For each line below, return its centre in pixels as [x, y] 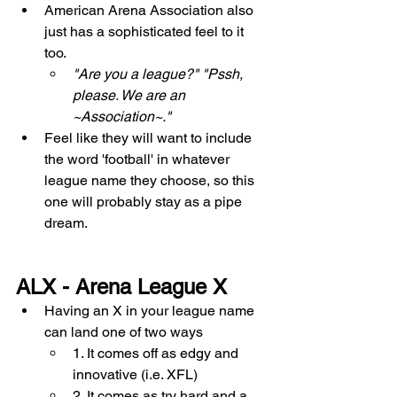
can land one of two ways [127, 331]
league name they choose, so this [151, 180]
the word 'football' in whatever [139, 159]
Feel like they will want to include [150, 137]
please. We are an [131, 95]
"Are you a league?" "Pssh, [160, 74]
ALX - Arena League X [121, 286]
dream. [67, 222]
